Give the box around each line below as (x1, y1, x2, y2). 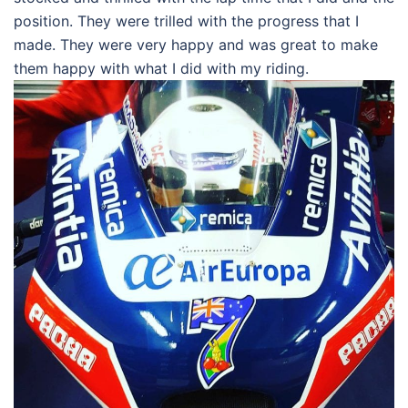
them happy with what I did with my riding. (14, 59, 309, 78)
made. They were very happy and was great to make (14, 36, 378, 55)
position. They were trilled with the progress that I (14, 12, 359, 31)
